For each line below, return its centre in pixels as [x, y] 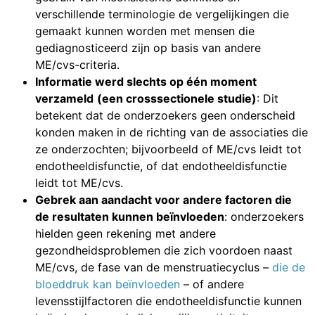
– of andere [212, 284]
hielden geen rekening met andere [126, 233]
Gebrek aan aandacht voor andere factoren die [163, 199]
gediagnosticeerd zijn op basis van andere [148, 47]
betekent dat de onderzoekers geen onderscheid [165, 115]
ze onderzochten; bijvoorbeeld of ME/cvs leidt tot [168, 149]
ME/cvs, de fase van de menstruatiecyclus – [154, 267]
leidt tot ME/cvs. [79, 182]
